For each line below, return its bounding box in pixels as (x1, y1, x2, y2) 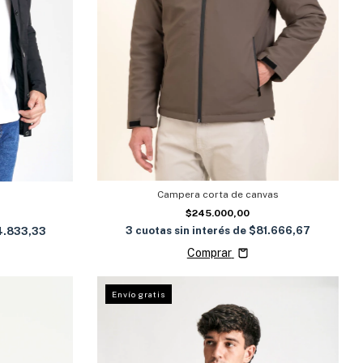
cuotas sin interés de (135, 224, 249, 237)
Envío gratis (111, 288, 165, 299)
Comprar (186, 246, 232, 260)
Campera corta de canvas (156, 189, 279, 201)
